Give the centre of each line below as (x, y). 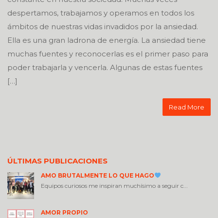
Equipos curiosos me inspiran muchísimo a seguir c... (114, 186)
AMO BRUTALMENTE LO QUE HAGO (98, 176)
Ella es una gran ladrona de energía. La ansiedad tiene (107, 40)
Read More (187, 107)
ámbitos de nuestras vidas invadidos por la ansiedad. (103, 27)
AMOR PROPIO (64, 213)
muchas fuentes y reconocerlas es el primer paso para (108, 54)
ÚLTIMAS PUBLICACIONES (57, 161)
